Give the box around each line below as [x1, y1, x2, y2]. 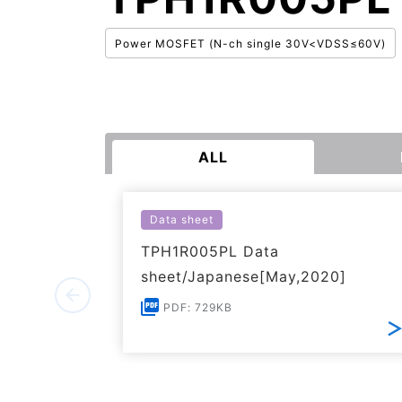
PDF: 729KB [163, 301, 232, 314]
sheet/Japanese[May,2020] [141, 267, 346, 285]
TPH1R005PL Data [141, 242, 279, 260]
